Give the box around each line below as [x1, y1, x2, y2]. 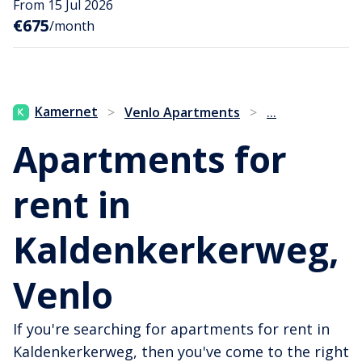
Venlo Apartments [124, 103, 240, 122]
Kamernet [35, 103, 98, 121]
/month [49, 17, 95, 36]
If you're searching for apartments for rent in [13, 319, 330, 339]
